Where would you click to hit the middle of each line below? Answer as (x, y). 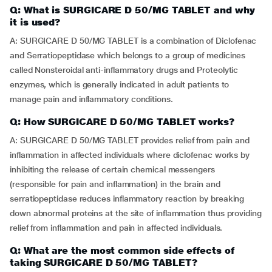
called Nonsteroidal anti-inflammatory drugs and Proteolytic (124, 70)
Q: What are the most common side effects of (122, 250)
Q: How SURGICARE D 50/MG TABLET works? (122, 122)
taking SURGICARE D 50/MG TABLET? (104, 263)
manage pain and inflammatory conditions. (91, 99)
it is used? (35, 22)
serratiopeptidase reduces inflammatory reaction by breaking (127, 199)
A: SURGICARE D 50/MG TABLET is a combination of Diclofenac (133, 41)
